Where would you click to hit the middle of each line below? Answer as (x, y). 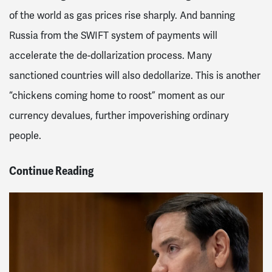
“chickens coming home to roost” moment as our (117, 96)
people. (25, 136)
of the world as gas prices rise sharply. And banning (122, 16)
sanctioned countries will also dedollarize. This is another (135, 76)
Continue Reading (51, 171)
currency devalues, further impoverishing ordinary (119, 116)
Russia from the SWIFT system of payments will (113, 36)
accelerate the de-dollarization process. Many (110, 56)
